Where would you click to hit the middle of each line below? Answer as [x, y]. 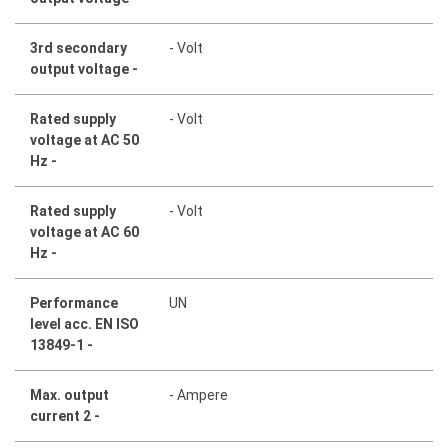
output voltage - [84, 69]
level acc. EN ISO [84, 324]
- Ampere [199, 395]
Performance [74, 303]
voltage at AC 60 [84, 232]
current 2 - [65, 416]
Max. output [69, 395]
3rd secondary [78, 48]
